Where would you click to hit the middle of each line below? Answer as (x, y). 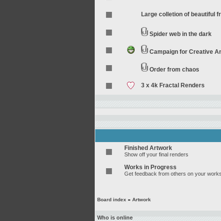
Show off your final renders (156, 154)
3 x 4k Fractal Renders (173, 85)
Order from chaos (174, 70)
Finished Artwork (148, 148)
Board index (112, 200)
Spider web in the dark (181, 34)
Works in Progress (150, 167)
